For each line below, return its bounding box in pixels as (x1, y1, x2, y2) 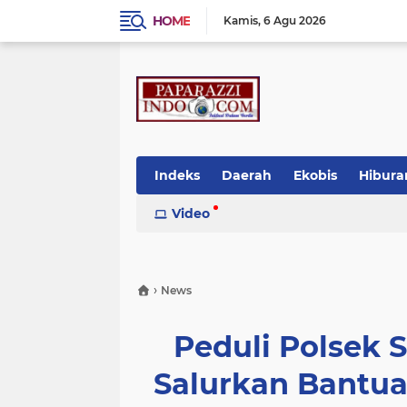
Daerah (222, 167, 272, 184)
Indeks (154, 167, 200, 184)
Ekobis (293, 167, 337, 184)
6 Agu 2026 (263, 14, 326, 27)
